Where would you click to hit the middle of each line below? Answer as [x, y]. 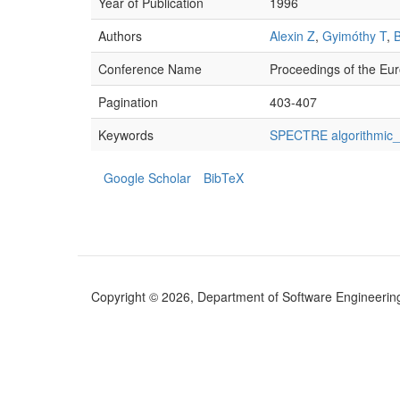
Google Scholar [147, 178]
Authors [120, 36]
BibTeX [224, 178]
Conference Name [150, 69]
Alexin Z [292, 36]
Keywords [126, 135]
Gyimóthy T [354, 36]
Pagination [128, 102]
